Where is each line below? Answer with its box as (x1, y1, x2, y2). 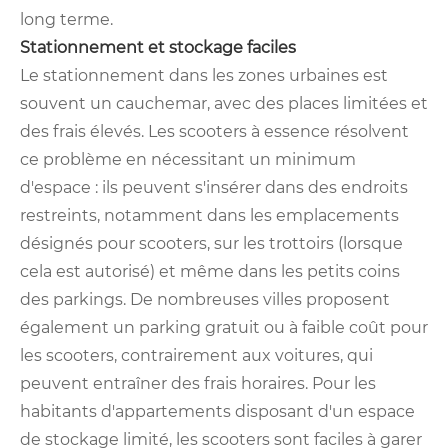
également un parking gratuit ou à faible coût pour (20, 318, 428, 338)
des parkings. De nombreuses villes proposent (20, 290, 390, 310)
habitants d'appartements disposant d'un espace (20, 402, 415, 422)
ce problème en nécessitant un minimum (20, 150, 356, 170)
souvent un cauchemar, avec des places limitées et (20, 94, 428, 114)
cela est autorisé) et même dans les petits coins (20, 262, 400, 282)
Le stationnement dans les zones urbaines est (20, 66, 388, 86)
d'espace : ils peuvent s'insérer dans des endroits (20, 178, 408, 198)
